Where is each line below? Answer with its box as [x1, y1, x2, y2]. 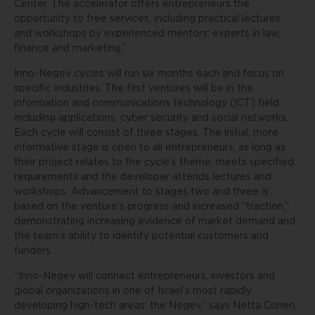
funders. [14, 246, 53, 256]
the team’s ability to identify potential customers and [14, 231, 269, 241]
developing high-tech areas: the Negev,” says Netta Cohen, [14, 301, 297, 311]
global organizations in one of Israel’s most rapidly [14, 286, 252, 296]
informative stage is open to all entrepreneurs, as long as [14, 143, 285, 153]
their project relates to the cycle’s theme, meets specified [14, 157, 294, 167]
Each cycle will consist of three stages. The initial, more [14, 128, 278, 138]
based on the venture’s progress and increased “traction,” [14, 202, 289, 212]
